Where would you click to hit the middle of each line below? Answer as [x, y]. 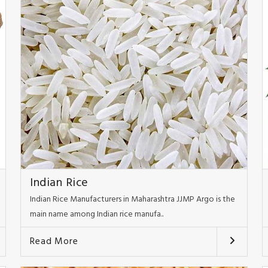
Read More [54, 242]
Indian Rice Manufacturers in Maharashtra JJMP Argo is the [133, 200]
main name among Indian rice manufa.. [97, 215]
